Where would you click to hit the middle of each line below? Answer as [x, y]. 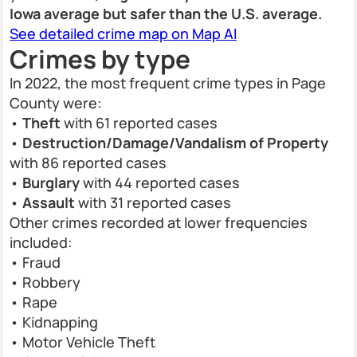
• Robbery [45, 282]
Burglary [51, 182]
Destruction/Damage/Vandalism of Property [175, 143]
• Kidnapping [54, 322]
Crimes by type [100, 59]
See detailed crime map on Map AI [123, 33]
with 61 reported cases [139, 123]
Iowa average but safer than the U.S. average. [166, 14]
